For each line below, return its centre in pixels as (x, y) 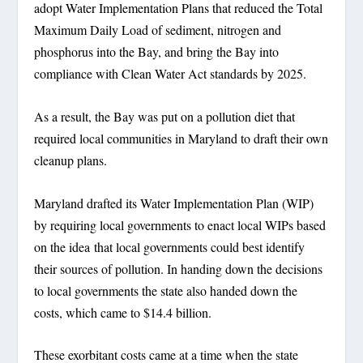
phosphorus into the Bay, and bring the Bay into (157, 52)
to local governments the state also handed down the (166, 290)
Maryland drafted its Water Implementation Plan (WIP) (174, 203)
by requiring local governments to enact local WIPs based (180, 224)
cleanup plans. (71, 160)
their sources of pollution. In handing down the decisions (179, 268)
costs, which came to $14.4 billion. (123, 312)
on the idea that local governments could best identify (170, 246)
